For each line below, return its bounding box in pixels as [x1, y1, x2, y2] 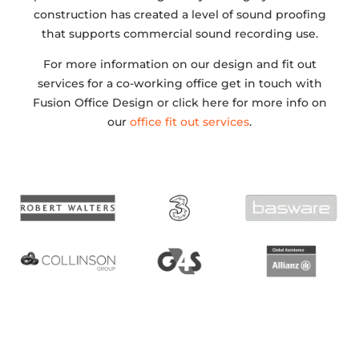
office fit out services [130, 115, 249, 130]
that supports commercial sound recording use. [41, 26, 318, 41]
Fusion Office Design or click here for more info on [32, 95, 327, 111]
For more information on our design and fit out [42, 57, 317, 72]
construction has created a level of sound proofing [33, 6, 326, 22]
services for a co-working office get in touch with [37, 76, 322, 91]
